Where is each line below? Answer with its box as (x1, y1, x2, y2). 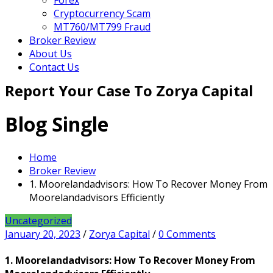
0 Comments (158, 227, 216, 241)
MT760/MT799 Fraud (54, 20, 151, 34)
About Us (29, 47, 72, 60)
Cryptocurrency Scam (54, 7, 151, 20)
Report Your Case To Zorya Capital (5, 80, 253, 101)
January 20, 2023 (5, 227, 80, 241)
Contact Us (29, 60, 79, 74)
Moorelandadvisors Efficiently (29, 190, 165, 204)
